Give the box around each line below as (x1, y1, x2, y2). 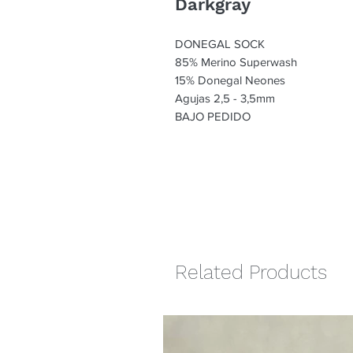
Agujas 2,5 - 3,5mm (175, 91, 275, 106)
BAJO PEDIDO (175, 110, 251, 124)
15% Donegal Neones (175, 73, 285, 87)
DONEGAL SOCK (175, 37, 265, 51)
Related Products (175, 261, 327, 284)
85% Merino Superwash (175, 55, 297, 69)
